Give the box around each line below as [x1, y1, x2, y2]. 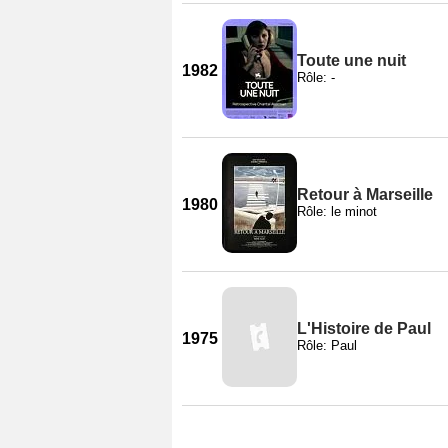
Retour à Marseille [297, 185, 433, 203]
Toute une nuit [297, 51, 406, 69]
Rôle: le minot [297, 203, 377, 219]
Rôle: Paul [297, 337, 357, 353]
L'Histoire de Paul [297, 319, 431, 337]
